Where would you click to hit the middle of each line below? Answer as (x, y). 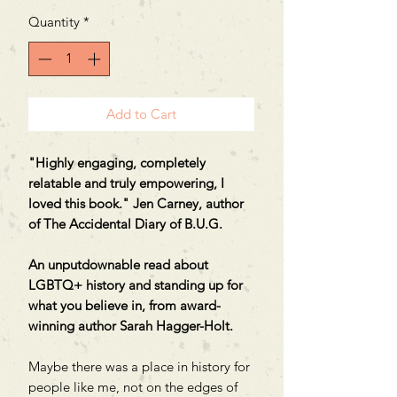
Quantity (54, 22)
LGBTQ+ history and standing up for (136, 284)
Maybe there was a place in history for (139, 366)
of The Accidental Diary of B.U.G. (125, 223)
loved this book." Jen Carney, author (136, 203)
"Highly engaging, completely (117, 162)
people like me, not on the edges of (133, 386)
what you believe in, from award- (125, 305)
